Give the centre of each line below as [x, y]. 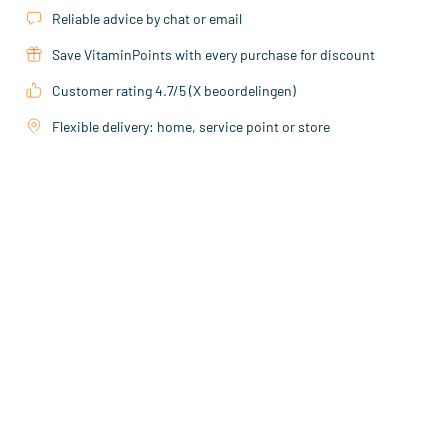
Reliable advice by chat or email [147, 19]
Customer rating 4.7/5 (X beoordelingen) [174, 91]
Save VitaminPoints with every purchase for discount [213, 55]
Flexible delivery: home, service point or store [191, 127]
